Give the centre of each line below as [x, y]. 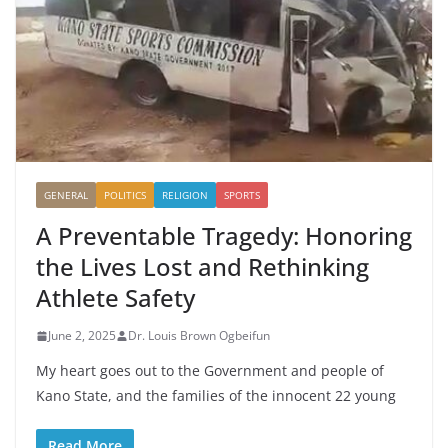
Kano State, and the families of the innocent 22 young [216, 396]
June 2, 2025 [82, 336]
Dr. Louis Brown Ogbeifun [199, 336]
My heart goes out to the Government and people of [210, 371]
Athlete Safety [115, 298]
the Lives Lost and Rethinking [202, 267]
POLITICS [125, 195]
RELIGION [185, 195]
